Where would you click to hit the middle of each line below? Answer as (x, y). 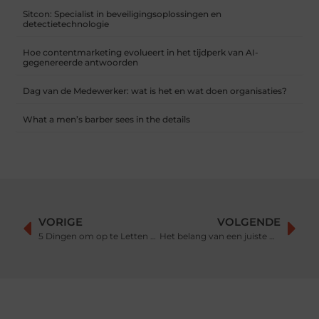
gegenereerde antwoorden (81, 63)
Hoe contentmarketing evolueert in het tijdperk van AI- (141, 53)
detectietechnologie (66, 24)
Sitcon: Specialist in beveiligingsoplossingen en (122, 14)
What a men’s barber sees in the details (107, 120)
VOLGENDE (249, 222)
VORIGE (61, 222)
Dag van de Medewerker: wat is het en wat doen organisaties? (155, 91)
